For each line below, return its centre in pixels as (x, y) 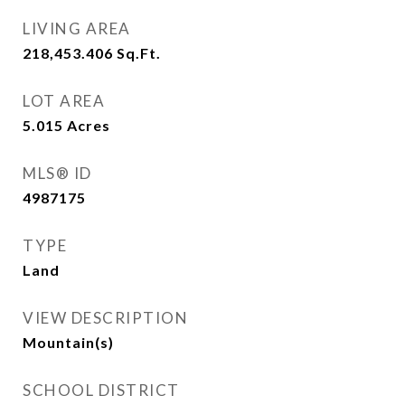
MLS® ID (57, 173)
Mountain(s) (68, 342)
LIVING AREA (77, 28)
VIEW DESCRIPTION (105, 318)
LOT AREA (64, 101)
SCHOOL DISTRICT (101, 390)
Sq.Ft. (139, 53)
